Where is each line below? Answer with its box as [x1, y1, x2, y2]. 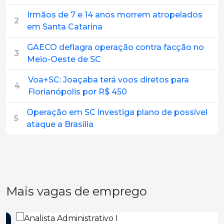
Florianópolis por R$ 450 [28, 87, 127, 96]
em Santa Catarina [27, 22, 102, 31]
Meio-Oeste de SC [27, 54, 101, 64]
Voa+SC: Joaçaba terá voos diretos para [28, 75, 189, 84]
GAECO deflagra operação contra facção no [27, 42, 204, 52]
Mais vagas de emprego [6, 184, 147, 198]
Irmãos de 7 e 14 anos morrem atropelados [27, 10, 202, 19]
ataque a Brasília [26, 119, 93, 129]
